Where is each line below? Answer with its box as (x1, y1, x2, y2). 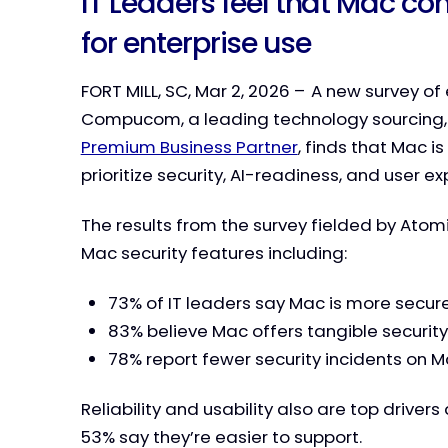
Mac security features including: (80, 240, 347, 265)
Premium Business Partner (80, 134, 298, 159)
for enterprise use (80, 22, 311, 63)
